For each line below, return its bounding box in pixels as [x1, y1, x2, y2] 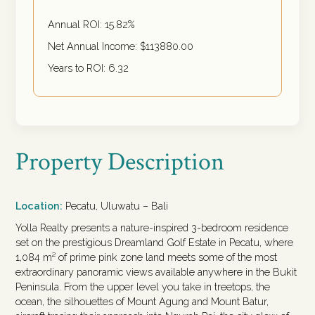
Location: [15, 200, 66, 212]
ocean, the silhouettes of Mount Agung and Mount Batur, [15, 295, 269, 308]
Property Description [15, 146, 225, 179]
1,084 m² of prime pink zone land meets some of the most [15, 251, 278, 264]
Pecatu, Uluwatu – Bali [65, 200, 169, 212]
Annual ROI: [48, 18, 105, 31]
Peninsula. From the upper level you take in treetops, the [15, 281, 271, 293]
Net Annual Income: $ [48, 40, 146, 53]
